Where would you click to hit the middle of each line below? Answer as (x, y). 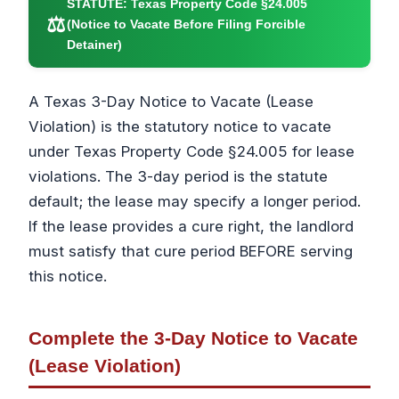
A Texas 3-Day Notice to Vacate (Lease (171, 102)
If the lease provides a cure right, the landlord (191, 227)
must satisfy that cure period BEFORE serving (191, 252)
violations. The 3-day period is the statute (178, 177)
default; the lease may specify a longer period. (195, 202)
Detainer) (94, 45)
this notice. (68, 277)
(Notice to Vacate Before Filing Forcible (186, 24)
